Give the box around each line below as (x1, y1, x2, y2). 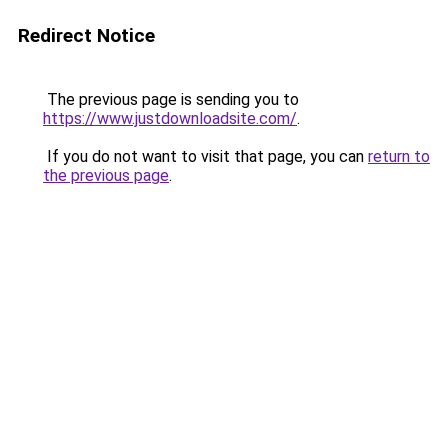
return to (368, 147, 430, 166)
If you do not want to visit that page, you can (43, 147, 368, 166)
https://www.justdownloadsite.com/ (43, 109, 297, 128)
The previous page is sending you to (43, 90, 299, 109)
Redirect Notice (18, 24, 155, 47)
